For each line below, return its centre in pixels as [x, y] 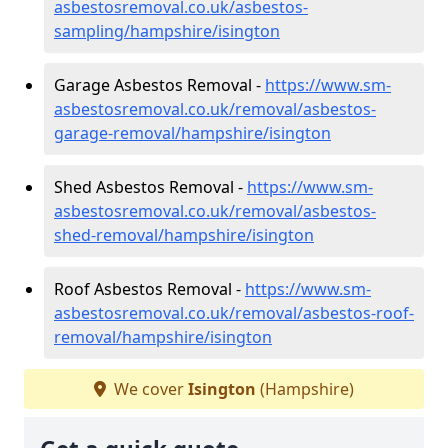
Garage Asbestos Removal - [159, 84]
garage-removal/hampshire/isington [192, 132]
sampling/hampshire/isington [167, 30]
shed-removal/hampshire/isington [184, 234]
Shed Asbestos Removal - [150, 186]
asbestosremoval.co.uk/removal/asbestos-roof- [234, 312]
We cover [149, 388]
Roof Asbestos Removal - [149, 288]
